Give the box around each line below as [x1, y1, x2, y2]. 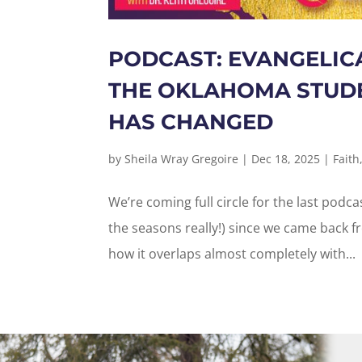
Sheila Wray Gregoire [124, 151, 239, 167]
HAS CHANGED [108, 109, 274, 136]
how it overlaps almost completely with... [108, 245, 356, 263]
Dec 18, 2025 [251, 151, 321, 167]
